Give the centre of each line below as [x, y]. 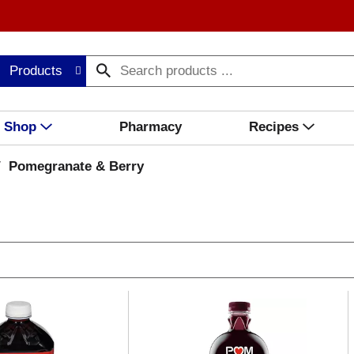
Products [36, 71]
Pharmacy [150, 127]
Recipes [273, 127]
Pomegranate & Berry [76, 166]
